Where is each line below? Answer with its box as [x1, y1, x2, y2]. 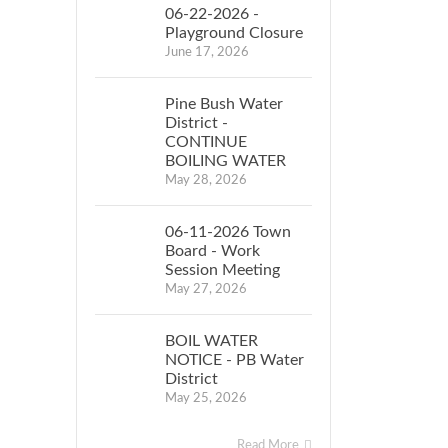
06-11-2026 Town [165, 224, 291, 240]
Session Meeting [165, 262, 280, 278]
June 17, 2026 [165, 46, 249, 59]
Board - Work [165, 243, 260, 259]
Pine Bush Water [165, 96, 283, 112]
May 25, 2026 [165, 392, 247, 405]
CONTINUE [165, 134, 247, 150]
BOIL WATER [165, 333, 258, 349]
